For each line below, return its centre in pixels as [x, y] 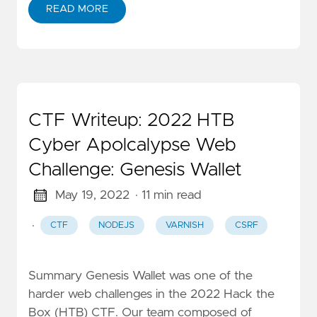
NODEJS [117, 226]
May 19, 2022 [92, 195]
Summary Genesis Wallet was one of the [140, 276]
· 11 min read [168, 195]
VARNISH [184, 226]
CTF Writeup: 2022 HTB [132, 120]
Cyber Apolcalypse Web [132, 145]
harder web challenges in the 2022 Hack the [151, 295]
